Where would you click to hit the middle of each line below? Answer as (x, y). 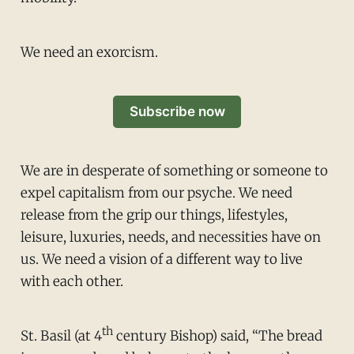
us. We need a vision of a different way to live (161, 260)
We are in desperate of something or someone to (174, 171)
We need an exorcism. (89, 52)
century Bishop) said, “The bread (217, 336)
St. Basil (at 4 (61, 336)
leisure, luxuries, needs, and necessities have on (170, 237)
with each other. (72, 282)
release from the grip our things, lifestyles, (154, 215)
